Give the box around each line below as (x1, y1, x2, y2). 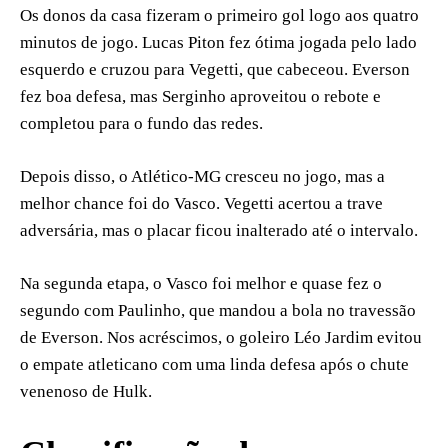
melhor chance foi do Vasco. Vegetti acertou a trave (20, 194, 383, 214)
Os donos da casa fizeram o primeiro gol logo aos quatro (20, 6, 419, 26)
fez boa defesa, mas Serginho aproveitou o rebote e (20, 87, 381, 107)
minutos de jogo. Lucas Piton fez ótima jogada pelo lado (20, 33, 417, 53)
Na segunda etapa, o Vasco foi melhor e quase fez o (20, 274, 382, 294)
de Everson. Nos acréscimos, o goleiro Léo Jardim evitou (20, 328, 422, 348)
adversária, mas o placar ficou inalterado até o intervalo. (20, 221, 418, 241)
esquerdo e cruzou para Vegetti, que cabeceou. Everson (20, 60, 410, 80)
